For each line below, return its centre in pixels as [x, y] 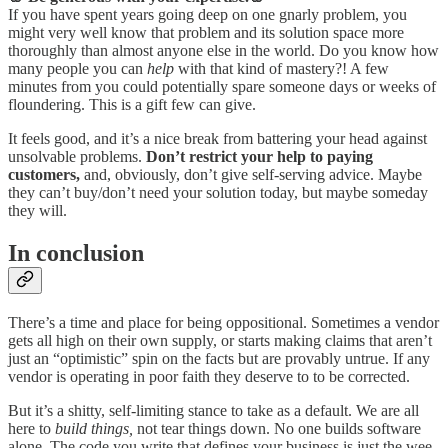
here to [31, 428]
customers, [44, 174]
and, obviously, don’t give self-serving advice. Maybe [251, 174]
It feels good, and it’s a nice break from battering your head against [217, 138]
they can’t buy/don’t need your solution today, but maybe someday [218, 192]
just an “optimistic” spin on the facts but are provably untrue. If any [219, 358]
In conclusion [76, 252]
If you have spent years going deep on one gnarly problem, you [207, 14]
